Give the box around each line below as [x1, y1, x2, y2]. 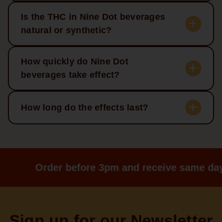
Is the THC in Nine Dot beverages [21, 12, 165, 22]
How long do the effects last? [21, 102, 149, 112]
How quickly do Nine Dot [21, 56, 128, 67]
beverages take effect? [21, 70, 120, 80]
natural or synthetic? [21, 25, 112, 36]
